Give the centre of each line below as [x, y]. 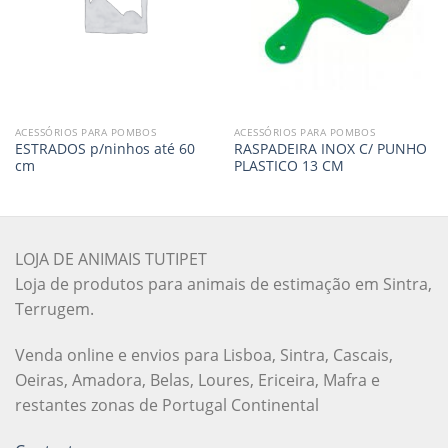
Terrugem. [54, 309]
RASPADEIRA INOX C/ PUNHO [330, 149]
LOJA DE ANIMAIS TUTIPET [111, 259]
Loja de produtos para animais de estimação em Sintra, [223, 284]
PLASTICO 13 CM [288, 166]
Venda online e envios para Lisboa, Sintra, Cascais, [204, 355]
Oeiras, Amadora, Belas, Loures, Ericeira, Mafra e [197, 380]
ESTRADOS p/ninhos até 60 [104, 149]
